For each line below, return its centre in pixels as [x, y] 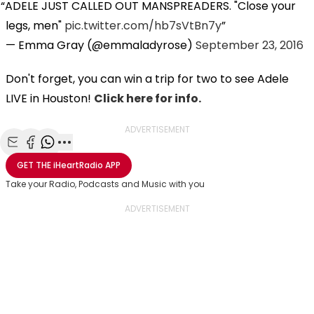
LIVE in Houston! [50, 98]
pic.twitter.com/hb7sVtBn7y [143, 25]
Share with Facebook [85, 157]
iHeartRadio [78, 165]
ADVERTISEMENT [157, 129]
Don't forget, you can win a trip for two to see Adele [147, 78]
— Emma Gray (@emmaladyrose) [101, 45]
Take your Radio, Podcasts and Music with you [105, 184]
